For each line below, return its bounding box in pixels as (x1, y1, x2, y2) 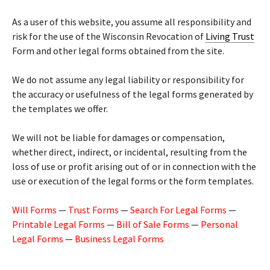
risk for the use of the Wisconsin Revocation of (12, 30, 206, 42)
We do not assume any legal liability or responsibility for (12, 74, 244, 86)
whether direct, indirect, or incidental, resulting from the (12, 146, 247, 158)
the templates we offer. (12, 102, 108, 115)
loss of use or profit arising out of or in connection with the (12, 160, 256, 172)
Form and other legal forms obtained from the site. (12, 45, 224, 57)
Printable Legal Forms (12, 218, 105, 230)
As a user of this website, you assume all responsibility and (12, 16, 251, 28)
